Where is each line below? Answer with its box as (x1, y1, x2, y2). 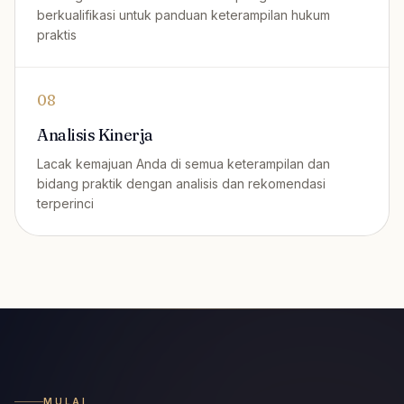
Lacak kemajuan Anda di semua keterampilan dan (37, 156, 330, 171)
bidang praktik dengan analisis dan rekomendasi (37, 176, 326, 191)
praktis (37, 27, 77, 42)
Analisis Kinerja (37, 124, 153, 145)
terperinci (37, 196, 94, 211)
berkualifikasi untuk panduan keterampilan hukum (37, 7, 330, 23)
